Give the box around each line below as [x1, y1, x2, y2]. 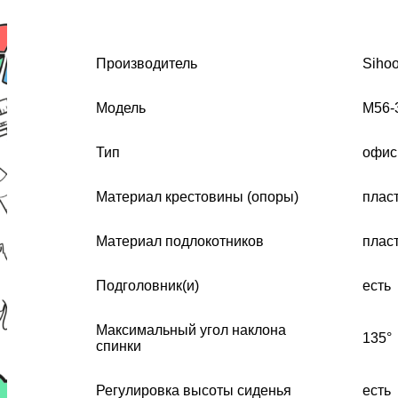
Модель [96, 99, 146, 115]
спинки [96, 338, 141, 354]
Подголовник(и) [96, 277, 199, 293]
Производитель [96, 55, 197, 71]
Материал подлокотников [96, 233, 264, 249]
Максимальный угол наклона [96, 322, 286, 338]
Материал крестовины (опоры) [96, 188, 298, 204]
